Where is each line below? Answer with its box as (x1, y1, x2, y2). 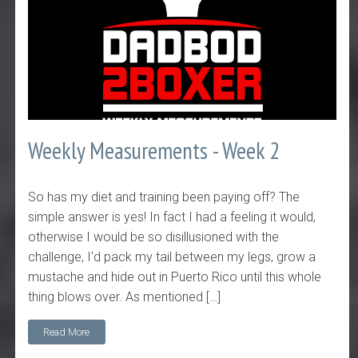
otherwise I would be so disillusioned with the (28, 229, 280, 245)
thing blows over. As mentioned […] (28, 289, 221, 305)
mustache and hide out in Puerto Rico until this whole (28, 269, 322, 285)
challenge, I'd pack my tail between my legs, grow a (28, 249, 316, 265)
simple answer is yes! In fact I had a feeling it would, (28, 209, 316, 225)
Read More (43, 325, 90, 338)
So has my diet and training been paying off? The (28, 189, 300, 205)
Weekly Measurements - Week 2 (28, 135, 280, 165)
